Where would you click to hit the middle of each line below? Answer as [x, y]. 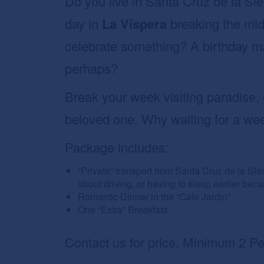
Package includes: [117, 147]
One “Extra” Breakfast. [123, 209]
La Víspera [135, 23]
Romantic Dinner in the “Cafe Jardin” [154, 196]
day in [84, 23]
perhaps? [92, 68]
